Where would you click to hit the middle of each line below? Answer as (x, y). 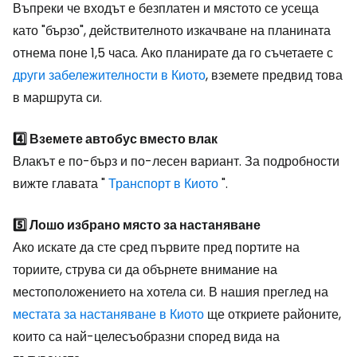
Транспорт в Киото (163, 184)
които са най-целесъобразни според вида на (146, 337)
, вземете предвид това (274, 76)
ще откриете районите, (273, 315)
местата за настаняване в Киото (108, 315)
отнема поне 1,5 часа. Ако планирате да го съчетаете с (173, 53)
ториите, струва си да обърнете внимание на (145, 270)
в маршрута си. (57, 98)
